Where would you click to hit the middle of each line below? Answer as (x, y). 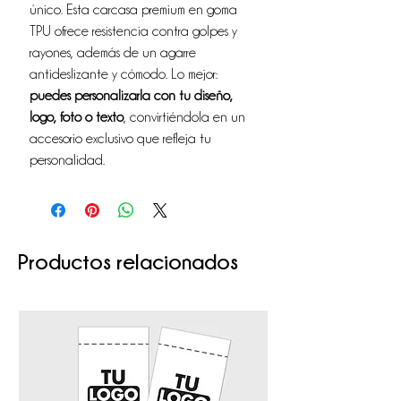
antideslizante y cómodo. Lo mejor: (124, 74)
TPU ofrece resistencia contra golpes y (133, 31)
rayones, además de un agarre (113, 52)
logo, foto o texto (77, 117)
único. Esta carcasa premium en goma (133, 9)
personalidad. (67, 160)
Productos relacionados (128, 261)
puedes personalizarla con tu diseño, (131, 95)
